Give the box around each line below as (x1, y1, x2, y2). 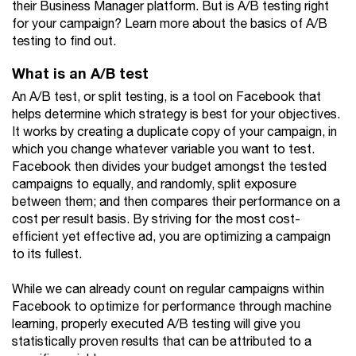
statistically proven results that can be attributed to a (12, 332, 311, 352)
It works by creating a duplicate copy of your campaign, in (12, 122, 337, 142)
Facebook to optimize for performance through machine (12, 297, 331, 317)
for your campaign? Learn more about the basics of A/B (12, 14, 327, 34)
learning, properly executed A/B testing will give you (12, 315, 300, 335)
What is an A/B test (12, 62, 149, 86)
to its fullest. (12, 245, 82, 265)
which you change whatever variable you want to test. (12, 140, 315, 160)
